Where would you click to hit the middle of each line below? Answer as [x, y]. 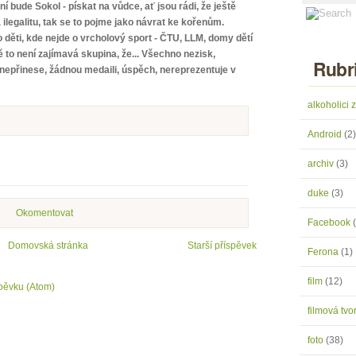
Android [326, 134]
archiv [322, 164]
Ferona [324, 252]
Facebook [330, 222]
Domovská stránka [48, 246]
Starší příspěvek [222, 246]
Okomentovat [44, 213]
